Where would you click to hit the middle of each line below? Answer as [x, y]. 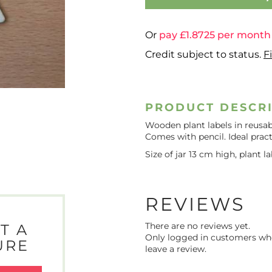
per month [243, 35]
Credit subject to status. [204, 54]
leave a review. [176, 249]
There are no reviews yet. [198, 226]
